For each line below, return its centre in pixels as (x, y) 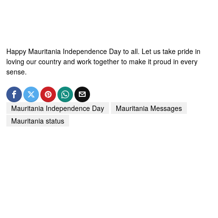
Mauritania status (38, 120)
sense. (17, 71)
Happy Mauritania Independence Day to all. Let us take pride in (104, 51)
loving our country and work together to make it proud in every (102, 61)
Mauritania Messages (149, 108)
